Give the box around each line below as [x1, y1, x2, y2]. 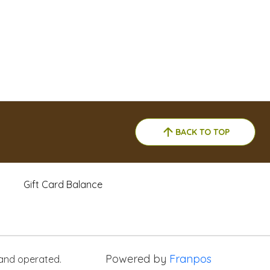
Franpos [169, 252, 212, 266]
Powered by [105, 252, 169, 266]
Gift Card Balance [24, 178, 103, 190]
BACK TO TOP [175, 126, 230, 137]
